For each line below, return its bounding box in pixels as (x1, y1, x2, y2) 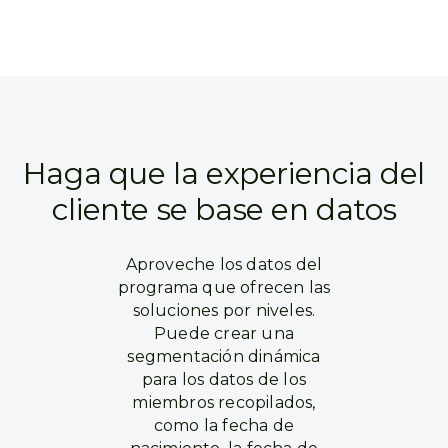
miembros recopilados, (132, 393, 316, 412)
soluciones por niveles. (132, 301, 316, 320)
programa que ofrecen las (117, 278, 331, 297)
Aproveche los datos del (125, 255, 323, 274)
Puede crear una (154, 324, 294, 343)
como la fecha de (153, 416, 295, 435)
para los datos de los (141, 370, 307, 389)
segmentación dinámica (127, 347, 321, 366)
